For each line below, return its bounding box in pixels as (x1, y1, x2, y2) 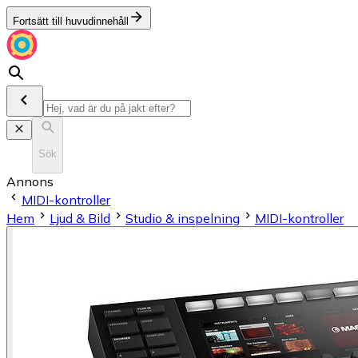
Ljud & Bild (50, 209, 110, 226)
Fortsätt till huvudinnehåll (13, 15, 129, 27)
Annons (6, 173, 54, 189)
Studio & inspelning (125, 209, 240, 226)
